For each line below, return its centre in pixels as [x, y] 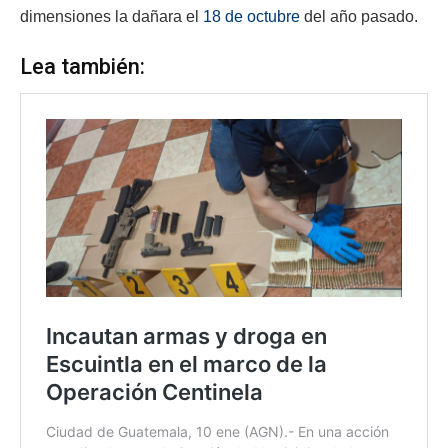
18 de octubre [251, 17]
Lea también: [82, 66]
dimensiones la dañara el [111, 17]
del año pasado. [359, 17]
